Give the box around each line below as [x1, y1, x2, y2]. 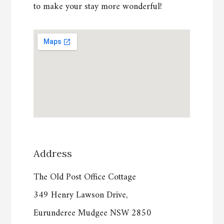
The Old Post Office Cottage [33, 169, 136, 185]
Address [33, 147, 72, 160]
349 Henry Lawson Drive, [33, 187, 128, 203]
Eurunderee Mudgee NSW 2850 [33, 205, 152, 221]
